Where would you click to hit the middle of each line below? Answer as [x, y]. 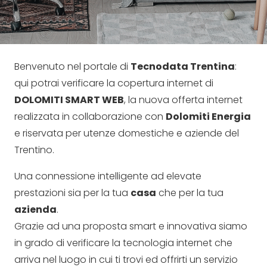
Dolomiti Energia [208, 116]
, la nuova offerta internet [183, 100]
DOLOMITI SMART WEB [69, 100]
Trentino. [34, 150]
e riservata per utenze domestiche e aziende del [127, 133]
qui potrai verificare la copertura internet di [114, 83]
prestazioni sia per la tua [72, 193]
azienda [35, 209]
